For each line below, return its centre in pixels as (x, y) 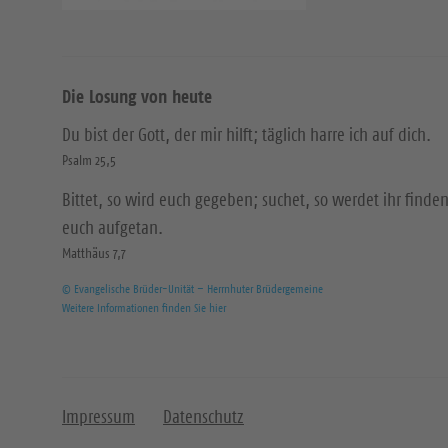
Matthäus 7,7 (94, 253)
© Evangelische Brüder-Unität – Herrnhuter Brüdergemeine (192, 288)
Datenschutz (203, 417)
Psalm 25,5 (89, 160)
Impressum (98, 417)
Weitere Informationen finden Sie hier (144, 307)
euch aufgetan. (112, 228)
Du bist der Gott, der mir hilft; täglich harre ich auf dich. (246, 135)
